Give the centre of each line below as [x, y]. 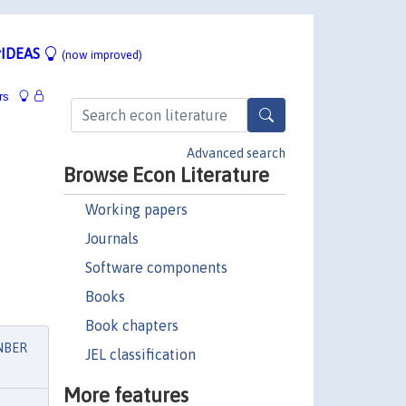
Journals [111, 238]
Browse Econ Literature [166, 174]
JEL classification [140, 354]
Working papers [136, 209]
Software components [156, 267]
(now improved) [102, 54]
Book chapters [131, 325]
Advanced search [236, 153]
